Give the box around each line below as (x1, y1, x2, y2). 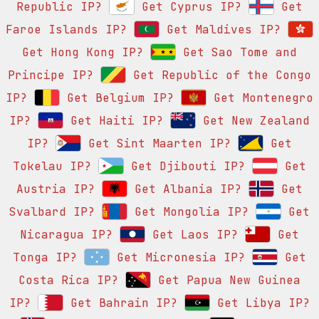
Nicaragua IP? (20, 227, 113, 243)
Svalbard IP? (9, 204, 95, 220)
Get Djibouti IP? (124, 159, 245, 174)
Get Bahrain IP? (63, 296, 177, 311)
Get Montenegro (206, 90, 313, 106)
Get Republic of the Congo (126, 68, 311, 83)
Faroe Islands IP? (6, 22, 127, 38)
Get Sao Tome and (176, 45, 297, 61)
